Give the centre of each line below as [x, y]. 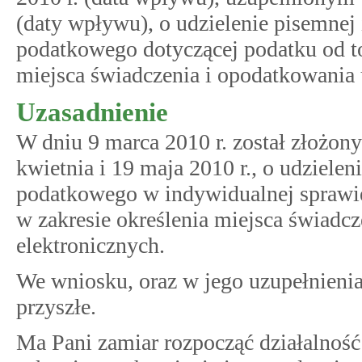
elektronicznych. [90, 245]
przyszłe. [56, 307]
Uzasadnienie [92, 112]
